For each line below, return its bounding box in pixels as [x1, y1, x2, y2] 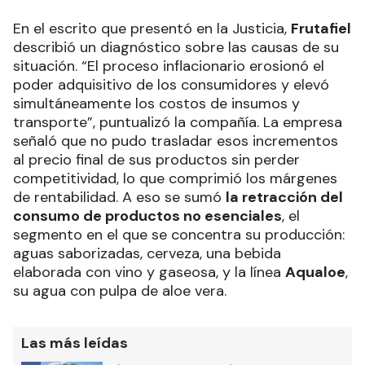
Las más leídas [21, 332, 128, 353]
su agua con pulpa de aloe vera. [13, 280, 226, 301]
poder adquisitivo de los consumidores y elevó [13, 74, 329, 95]
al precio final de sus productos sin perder [13, 149, 300, 169]
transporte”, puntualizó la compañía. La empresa [13, 112, 342, 132]
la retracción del [226, 187, 343, 207]
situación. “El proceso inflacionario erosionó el [13, 55, 324, 76]
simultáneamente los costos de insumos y [13, 93, 300, 113]
